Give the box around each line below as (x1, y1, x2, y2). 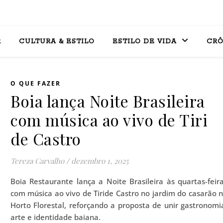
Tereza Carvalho (10, 156, 64, 166)
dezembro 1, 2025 (71, 156, 128, 166)
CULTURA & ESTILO (18, 37, 95, 46)
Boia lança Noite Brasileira (10, 90, 205, 111)
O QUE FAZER (10, 79, 61, 88)
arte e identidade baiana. (10, 212, 101, 222)
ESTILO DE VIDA (112, 37, 177, 46)
